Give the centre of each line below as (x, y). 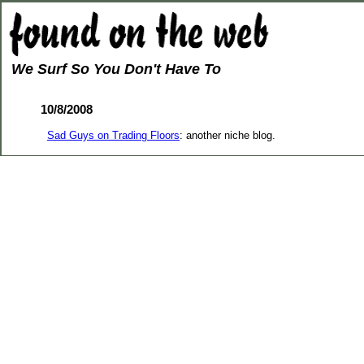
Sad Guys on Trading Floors (113, 135)
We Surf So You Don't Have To (116, 69)
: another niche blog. (227, 135)
